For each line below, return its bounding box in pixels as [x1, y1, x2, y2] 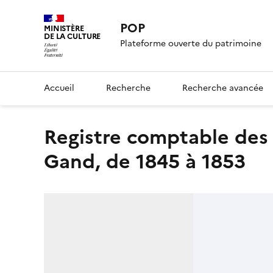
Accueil [44, 81, 74, 94]
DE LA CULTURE [44, 30, 101, 42]
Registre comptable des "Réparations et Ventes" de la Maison [44, 122, 57, 152]
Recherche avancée [182, 81, 263, 94]
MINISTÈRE [44, 23, 84, 34]
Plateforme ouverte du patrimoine [120, 37, 262, 51]
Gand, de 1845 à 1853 [44, 146, 246, 176]
